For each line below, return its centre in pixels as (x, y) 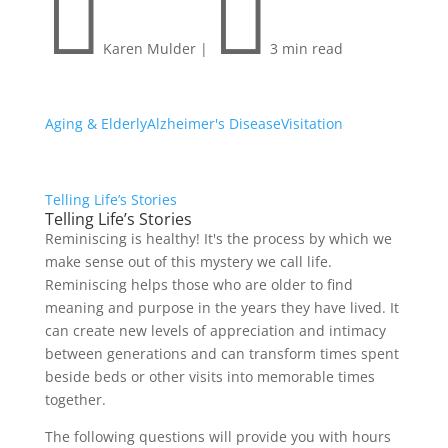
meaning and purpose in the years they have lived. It (221, 308)
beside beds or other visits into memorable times (209, 377)
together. (75, 400)
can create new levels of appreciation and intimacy (215, 331)
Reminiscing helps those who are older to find (198, 285)
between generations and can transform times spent (221, 354)
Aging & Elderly (95, 124)
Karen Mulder (149, 49)
